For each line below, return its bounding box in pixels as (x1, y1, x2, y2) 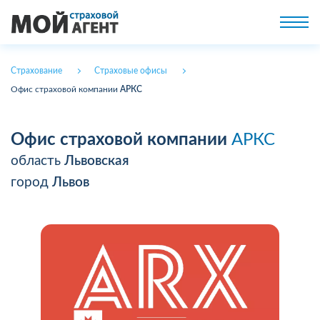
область (11, 154, 64, 168)
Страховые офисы (94, 66, 167, 75)
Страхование (11, 66, 62, 75)
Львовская (64, 154, 129, 168)
